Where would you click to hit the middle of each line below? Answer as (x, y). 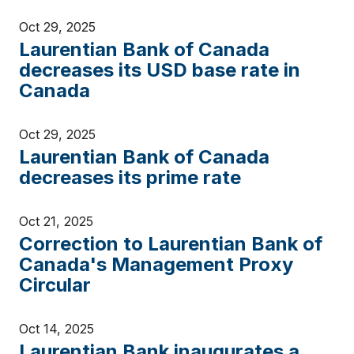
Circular (55, 285)
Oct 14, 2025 (56, 329)
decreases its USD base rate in (160, 70)
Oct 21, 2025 (56, 221)
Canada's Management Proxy (156, 264)
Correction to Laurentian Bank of (171, 244)
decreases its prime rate (130, 177)
